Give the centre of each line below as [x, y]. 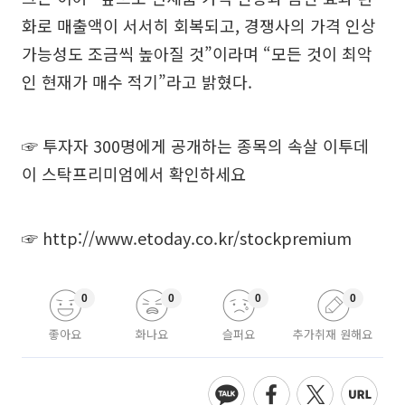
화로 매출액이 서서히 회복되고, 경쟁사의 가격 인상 [199, 25]
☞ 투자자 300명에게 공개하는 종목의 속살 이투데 [195, 146]
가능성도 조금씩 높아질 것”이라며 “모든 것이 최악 [197, 53]
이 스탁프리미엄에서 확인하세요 [134, 174]
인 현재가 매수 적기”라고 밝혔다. [137, 81]
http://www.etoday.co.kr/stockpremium [197, 238]
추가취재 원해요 [333, 334]
